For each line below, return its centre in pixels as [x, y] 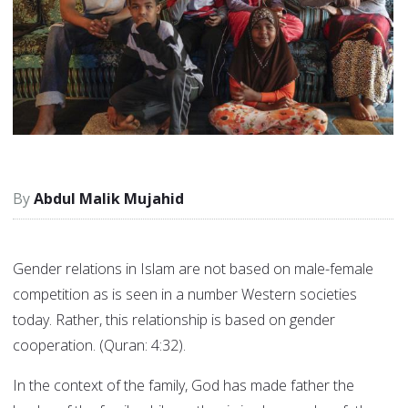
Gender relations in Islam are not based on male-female [193, 269]
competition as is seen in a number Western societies [185, 295]
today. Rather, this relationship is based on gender [174, 320]
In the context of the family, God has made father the [184, 386]
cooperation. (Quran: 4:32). [99, 346]
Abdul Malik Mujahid [109, 199]
